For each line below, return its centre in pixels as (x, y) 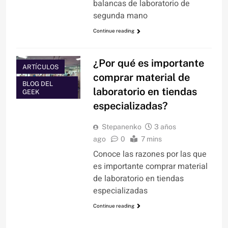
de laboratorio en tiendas (138, 178)
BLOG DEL (38, 83)
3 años (165, 126)
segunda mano (120, 16)
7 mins (151, 139)
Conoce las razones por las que (150, 154)
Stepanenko (121, 126)
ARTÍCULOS (40, 67)
